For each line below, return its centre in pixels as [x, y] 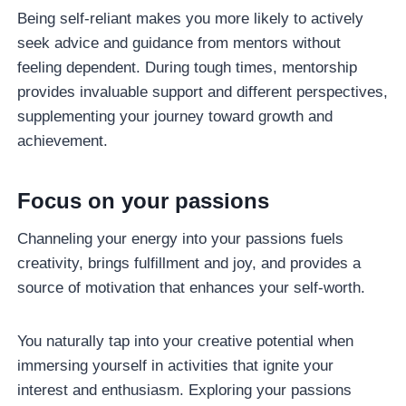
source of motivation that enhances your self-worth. [192, 287]
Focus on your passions [144, 200]
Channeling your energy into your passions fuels [181, 238]
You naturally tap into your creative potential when [186, 341]
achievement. [63, 140]
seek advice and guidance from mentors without [179, 43]
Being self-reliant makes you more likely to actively [191, 18]
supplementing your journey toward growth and [175, 116]
